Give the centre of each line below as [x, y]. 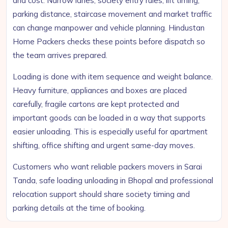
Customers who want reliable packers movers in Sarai [107, 167]
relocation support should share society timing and [101, 194]
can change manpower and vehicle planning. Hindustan [109, 28]
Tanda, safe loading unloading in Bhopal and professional [113, 180]
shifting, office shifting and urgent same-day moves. [104, 145]
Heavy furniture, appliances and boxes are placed [100, 90]
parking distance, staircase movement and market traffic [112, 14]
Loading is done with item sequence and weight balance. [113, 77]
